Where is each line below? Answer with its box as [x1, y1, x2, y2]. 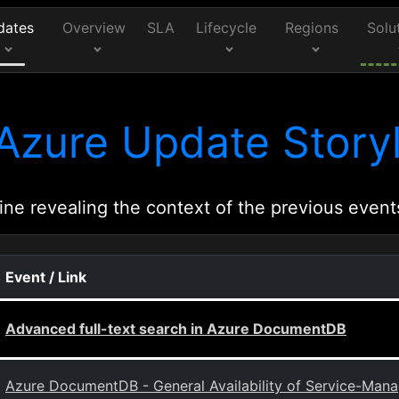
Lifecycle [196, 19, 257, 37]
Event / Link [5, 268, 86, 286]
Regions [285, 19, 339, 37]
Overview [62, 19, 126, 37]
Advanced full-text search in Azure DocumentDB [5, 320, 346, 338]
